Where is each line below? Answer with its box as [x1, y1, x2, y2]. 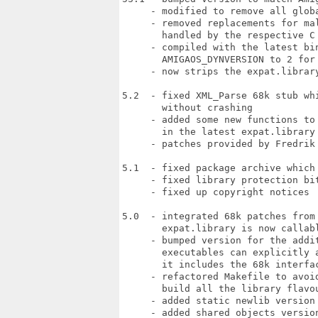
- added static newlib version [122, 295, 315, 306]
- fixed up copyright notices [122, 187, 309, 197]
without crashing [122, 102, 253, 113]
